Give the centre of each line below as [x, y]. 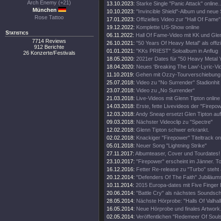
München [45, 10]
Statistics [17, 33]
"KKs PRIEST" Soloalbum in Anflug [177, 51]
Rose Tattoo [49, 17]
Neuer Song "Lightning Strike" [171, 146]
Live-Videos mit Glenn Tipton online [178, 98]
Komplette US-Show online [168, 27]
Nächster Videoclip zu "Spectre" [174, 122]
